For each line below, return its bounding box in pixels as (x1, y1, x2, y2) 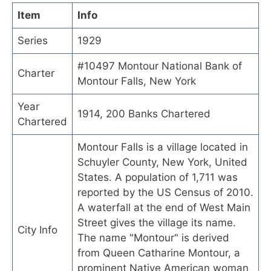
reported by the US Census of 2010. (77, 186, 253, 198)
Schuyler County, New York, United (77, 155, 247, 168)
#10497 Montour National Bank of (77, 59, 242, 72)
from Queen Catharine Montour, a (77, 246, 240, 259)
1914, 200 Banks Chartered (77, 107, 211, 120)
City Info (18, 223, 57, 236)
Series (18, 34, 48, 47)
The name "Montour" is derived (77, 231, 229, 244)
